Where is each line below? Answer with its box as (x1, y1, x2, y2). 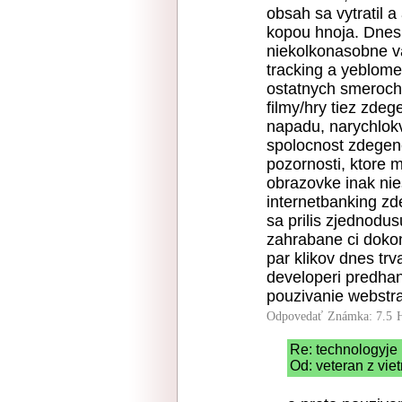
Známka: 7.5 (328, 310, 392, 323)
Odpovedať (267, 310, 323, 323)
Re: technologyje (290, 342, 398, 357)
